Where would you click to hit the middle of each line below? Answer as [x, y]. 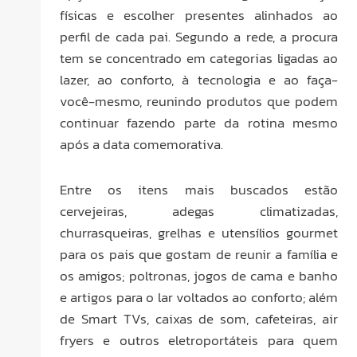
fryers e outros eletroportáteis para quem [199, 341]
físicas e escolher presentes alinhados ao [199, 16]
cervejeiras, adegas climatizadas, [199, 212]
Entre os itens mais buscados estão [199, 190]
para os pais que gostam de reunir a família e [199, 255]
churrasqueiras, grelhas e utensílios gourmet [199, 233]
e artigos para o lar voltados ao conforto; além [199, 298]
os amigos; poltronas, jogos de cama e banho [199, 276]
